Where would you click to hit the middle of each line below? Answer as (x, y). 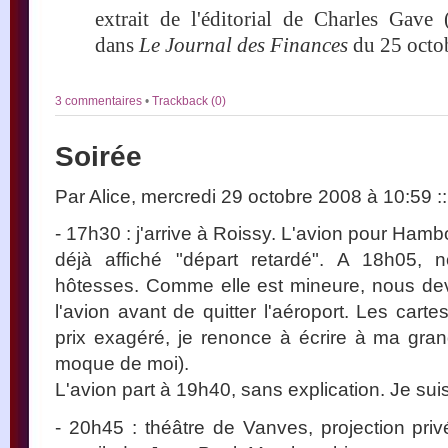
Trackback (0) (189, 100)
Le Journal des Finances (243, 45)
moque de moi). (122, 362)
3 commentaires (100, 100)
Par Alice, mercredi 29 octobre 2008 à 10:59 (246, 195)
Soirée (98, 156)
